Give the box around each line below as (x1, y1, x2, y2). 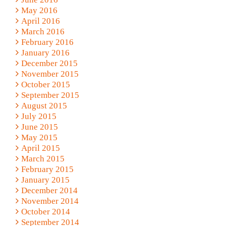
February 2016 (21, 37, 74, 47)
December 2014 (21, 185, 78, 195)
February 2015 (21, 164, 74, 174)
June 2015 (21, 122, 58, 132)
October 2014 (21, 206, 70, 216)
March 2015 (21, 153, 65, 163)
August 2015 (21, 100, 67, 110)
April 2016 (21, 16, 60, 26)
